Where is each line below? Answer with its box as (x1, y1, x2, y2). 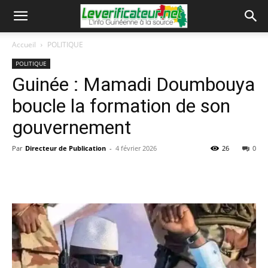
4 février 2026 (115, 144, 157, 153)
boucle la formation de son (12, 95, 230, 117)
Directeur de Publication (25, 144, 106, 153)
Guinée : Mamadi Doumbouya (12, 73, 255, 96)
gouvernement (12, 116, 131, 139)
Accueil (12, 39, 36, 50)
